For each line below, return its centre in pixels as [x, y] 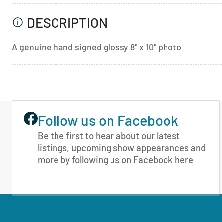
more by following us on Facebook [106, 160]
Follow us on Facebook [108, 120]
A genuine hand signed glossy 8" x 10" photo [97, 47]
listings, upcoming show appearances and [121, 148]
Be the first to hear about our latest [109, 136]
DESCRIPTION [67, 22]
